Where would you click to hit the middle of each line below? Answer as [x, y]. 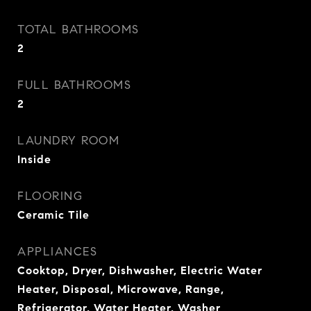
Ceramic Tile [53, 215]
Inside [34, 159]
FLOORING [50, 196]
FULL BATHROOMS [74, 85]
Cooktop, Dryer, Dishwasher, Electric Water [140, 270]
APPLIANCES [57, 252]
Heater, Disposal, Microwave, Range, [121, 289]
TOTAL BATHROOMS [78, 30]
